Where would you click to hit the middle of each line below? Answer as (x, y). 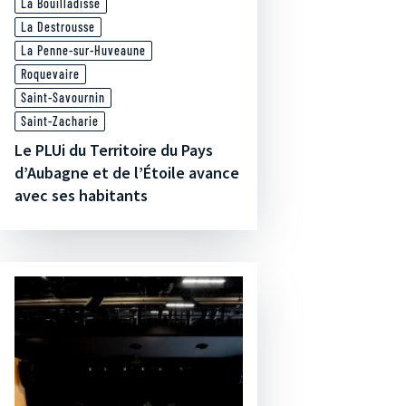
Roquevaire (50, 74)
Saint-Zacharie (60, 121)
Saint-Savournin (63, 97)
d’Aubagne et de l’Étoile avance (127, 173)
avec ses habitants (81, 195)
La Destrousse (58, 27)
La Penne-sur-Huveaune (83, 50)
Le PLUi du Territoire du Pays (114, 150)
